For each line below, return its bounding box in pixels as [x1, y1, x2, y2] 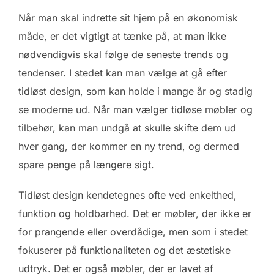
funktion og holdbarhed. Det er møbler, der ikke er [18, 207, 251, 220]
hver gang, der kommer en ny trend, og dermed [18, 139, 239, 152]
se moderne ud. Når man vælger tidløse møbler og [18, 103, 253, 116]
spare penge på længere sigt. [18, 158, 154, 171]
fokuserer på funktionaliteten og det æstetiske [18, 243, 231, 256]
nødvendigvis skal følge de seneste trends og [18, 48, 228, 61]
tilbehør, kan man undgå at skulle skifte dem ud [18, 121, 236, 134]
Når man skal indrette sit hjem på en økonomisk [18, 11, 238, 24]
